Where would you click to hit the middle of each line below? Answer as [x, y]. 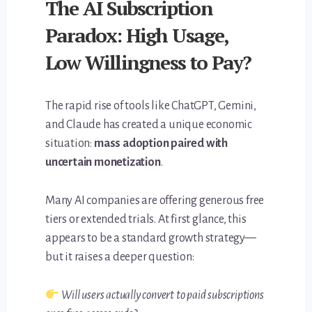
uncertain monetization [103, 163]
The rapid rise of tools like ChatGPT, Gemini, [151, 106]
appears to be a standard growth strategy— [151, 239]
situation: [70, 144]
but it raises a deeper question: [120, 257]
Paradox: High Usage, [137, 36]
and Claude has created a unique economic [149, 125]
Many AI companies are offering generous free [155, 201]
